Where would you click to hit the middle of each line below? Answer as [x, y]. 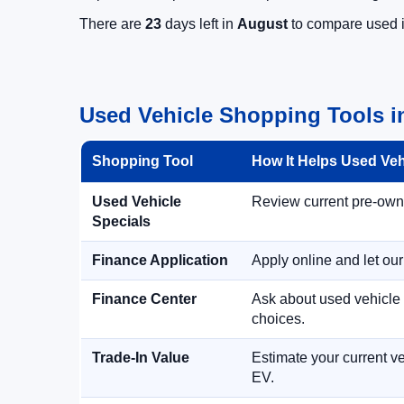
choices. [278, 319]
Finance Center [144, 299]
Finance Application [160, 260]
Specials [121, 221]
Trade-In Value [141, 358]
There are [112, 24]
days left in [199, 24]
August [262, 24]
